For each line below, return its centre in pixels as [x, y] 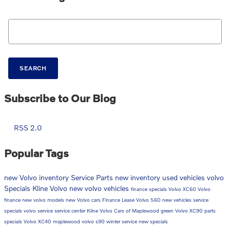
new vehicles [178, 199]
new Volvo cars [84, 199]
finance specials [150, 189]
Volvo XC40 [38, 221]
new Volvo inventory [37, 177]
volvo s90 [94, 221]
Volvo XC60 [183, 189]
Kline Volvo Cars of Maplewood [124, 210]
